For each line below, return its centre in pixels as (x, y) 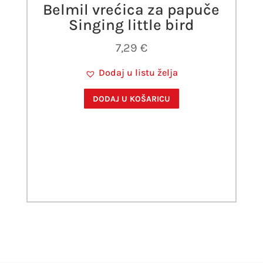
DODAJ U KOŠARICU (131, 99)
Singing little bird (131, 25)
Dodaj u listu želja (138, 73)
